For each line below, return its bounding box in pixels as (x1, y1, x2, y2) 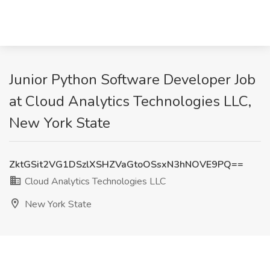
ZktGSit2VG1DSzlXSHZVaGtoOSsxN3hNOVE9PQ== (9, 158, 243, 171)
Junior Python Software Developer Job (9, 70, 256, 89)
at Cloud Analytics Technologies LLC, (9, 92, 251, 111)
